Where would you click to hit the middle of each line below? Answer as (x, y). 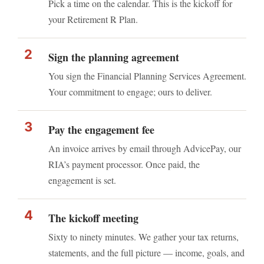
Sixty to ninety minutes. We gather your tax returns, (143, 237)
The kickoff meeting (93, 218)
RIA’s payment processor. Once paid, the (124, 164)
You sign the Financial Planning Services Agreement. (147, 76)
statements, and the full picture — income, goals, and (146, 253)
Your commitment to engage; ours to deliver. (130, 92)
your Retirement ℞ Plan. (93, 19)
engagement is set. (82, 180)
